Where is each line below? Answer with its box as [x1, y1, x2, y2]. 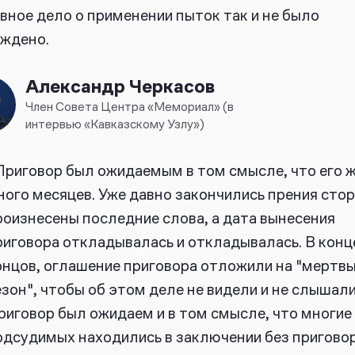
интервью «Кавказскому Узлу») [25, 116, 204, 132]
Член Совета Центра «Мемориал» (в [25, 99, 234, 115]
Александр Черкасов [25, 75, 215, 99]
